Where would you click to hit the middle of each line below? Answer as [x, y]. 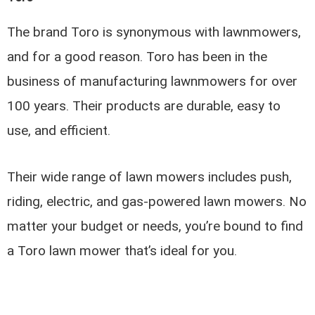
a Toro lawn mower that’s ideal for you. [122, 251]
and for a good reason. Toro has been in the [137, 56]
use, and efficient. [59, 130]
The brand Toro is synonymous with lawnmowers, [154, 32]
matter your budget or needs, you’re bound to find [155, 226]
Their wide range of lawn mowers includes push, [150, 177]
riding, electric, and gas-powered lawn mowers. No [157, 201]
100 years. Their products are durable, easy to [144, 105]
